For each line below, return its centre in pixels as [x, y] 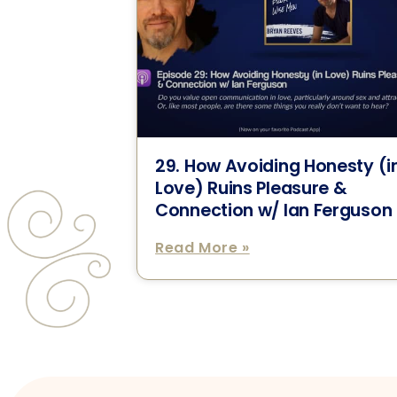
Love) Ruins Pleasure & [251, 188]
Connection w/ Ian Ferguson [274, 210]
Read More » [202, 247]
